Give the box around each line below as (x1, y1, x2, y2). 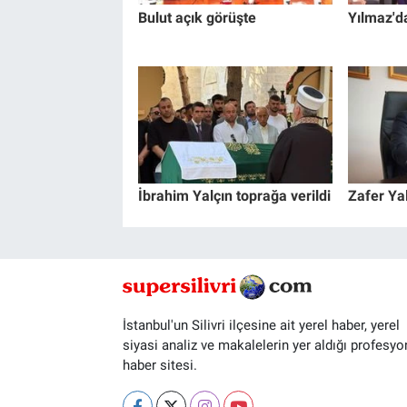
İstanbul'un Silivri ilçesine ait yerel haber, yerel (122, 317, 400, 334)
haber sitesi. (122, 357, 197, 374)
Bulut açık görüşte (137, 8, 256, 26)
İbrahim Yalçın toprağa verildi (137, 186, 331, 204)
